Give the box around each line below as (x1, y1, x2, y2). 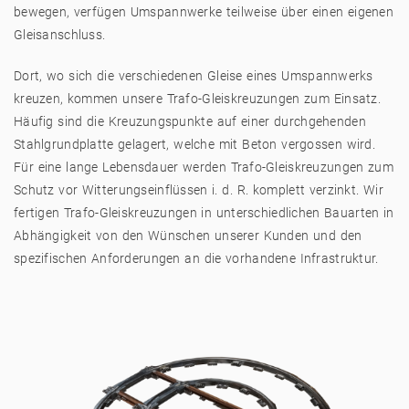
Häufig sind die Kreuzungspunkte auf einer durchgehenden (14, 114, 366, 129)
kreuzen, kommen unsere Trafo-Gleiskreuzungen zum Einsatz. (14, 91, 381, 106)
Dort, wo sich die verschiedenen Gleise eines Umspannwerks (14, 68, 373, 83)
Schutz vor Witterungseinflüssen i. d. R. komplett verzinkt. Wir (14, 183, 383, 197)
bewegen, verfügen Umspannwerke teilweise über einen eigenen (14, 5, 393, 19)
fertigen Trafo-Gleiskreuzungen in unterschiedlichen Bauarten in (14, 205, 394, 220)
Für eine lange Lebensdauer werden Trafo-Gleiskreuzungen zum (14, 160, 393, 174)
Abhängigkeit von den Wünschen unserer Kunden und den (14, 228, 362, 243)
